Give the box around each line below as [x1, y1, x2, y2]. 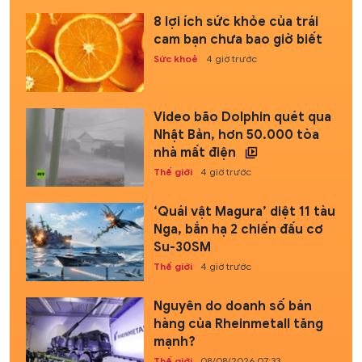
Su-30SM [153, 238, 211, 255]
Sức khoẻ [153, 53, 198, 65]
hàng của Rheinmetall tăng [153, 316, 323, 333]
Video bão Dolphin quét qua [153, 108, 331, 125]
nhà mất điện [153, 144, 239, 161]
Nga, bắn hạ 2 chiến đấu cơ [153, 221, 323, 238]
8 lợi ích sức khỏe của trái [153, 14, 318, 31]
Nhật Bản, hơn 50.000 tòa [153, 126, 319, 143]
